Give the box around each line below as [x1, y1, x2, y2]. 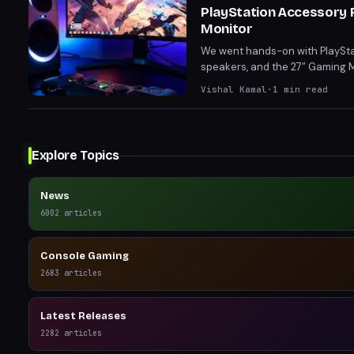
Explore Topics [32, 148, 119, 163]
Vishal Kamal [201, 84, 267, 95]
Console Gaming [40, 250, 129, 262]
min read [278, 84, 328, 95]
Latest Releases [40, 310, 126, 322]
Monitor [201, 21, 253, 37]
